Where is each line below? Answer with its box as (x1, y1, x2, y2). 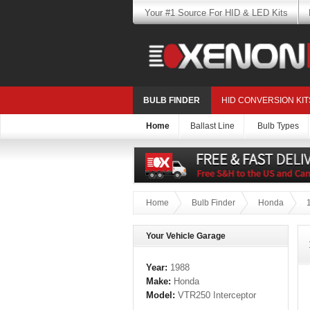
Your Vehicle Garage (146, 231, 226, 241)
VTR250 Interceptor (175, 290, 256, 301)
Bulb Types (257, 121, 299, 131)
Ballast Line (190, 121, 235, 131)
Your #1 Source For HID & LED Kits (144, 8, 288, 18)
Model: (146, 290, 175, 301)
